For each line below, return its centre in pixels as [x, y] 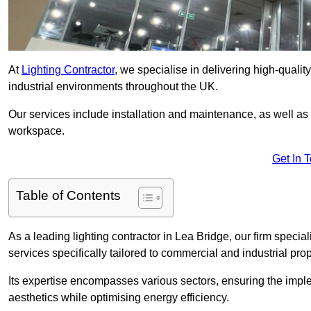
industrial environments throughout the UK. [113, 87]
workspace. [36, 131]
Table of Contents [68, 196]
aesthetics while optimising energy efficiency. [119, 298]
